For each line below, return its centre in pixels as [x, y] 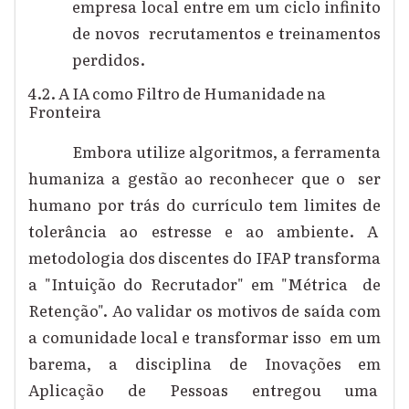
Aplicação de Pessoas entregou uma [205, 390]
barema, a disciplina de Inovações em [205, 363]
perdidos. [112, 58]
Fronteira [68, 110]
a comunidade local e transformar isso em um [205, 337]
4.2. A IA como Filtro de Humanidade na [178, 92]
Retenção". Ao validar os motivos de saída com [205, 310]
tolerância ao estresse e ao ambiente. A [205, 231]
